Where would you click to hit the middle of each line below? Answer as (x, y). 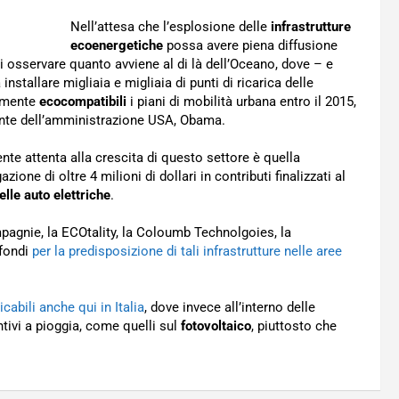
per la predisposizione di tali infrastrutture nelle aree (187, 251)
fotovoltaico (216, 326)
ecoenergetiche (117, 45)
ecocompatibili (85, 102)
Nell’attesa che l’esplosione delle (171, 27)
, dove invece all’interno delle (230, 307)
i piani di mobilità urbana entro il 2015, (243, 102)
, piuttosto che (294, 326)
